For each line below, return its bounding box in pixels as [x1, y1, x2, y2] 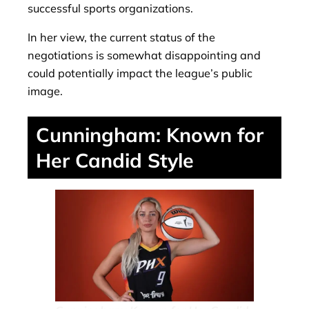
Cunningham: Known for [36, 122, 263, 148]
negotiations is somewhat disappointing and [28, 48, 261, 63]
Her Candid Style [36, 148, 194, 173]
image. [28, 84, 63, 99]
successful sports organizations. [28, 1, 193, 16]
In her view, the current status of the [28, 30, 215, 45]
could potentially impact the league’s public [28, 66, 252, 81]
